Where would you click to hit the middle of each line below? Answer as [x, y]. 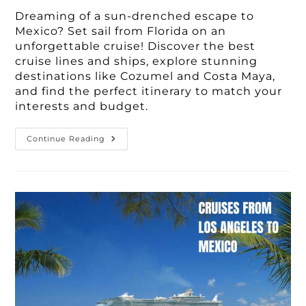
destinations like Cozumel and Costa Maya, [145, 76]
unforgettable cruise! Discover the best [136, 46]
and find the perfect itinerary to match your [149, 92]
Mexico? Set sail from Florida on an [121, 31]
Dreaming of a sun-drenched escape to [135, 16]
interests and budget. [82, 107]
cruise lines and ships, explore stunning [137, 61]
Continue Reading [66, 139]
